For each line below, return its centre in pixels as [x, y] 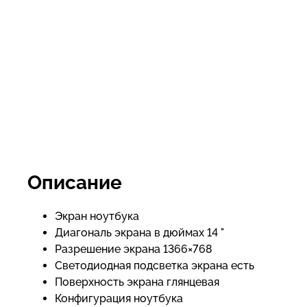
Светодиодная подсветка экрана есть [155, 266]
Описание [75, 183]
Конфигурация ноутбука [119, 298]
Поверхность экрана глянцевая [137, 282]
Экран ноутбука [97, 216]
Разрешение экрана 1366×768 [134, 249]
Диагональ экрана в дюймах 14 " [139, 233]
